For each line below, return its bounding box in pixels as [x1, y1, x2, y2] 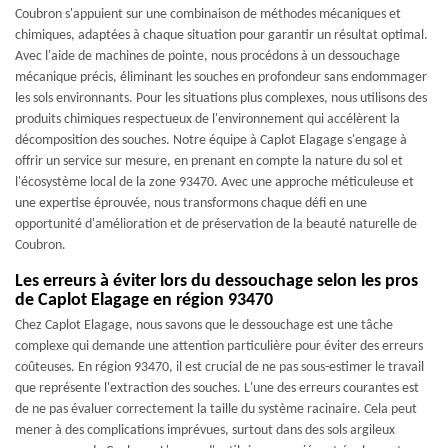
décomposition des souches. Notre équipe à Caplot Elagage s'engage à [15, 133, 407, 148]
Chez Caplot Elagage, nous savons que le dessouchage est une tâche [15, 318, 393, 333]
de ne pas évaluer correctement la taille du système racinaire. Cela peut [15, 402, 417, 417]
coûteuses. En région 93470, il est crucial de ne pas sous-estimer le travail [15, 360, 424, 375]
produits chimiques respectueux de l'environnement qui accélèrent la [15, 112, 400, 127]
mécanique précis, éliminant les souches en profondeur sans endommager [15, 70, 427, 85]
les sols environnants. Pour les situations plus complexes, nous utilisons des [15, 91, 427, 106]
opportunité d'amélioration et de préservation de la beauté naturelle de [15, 217, 417, 232]
